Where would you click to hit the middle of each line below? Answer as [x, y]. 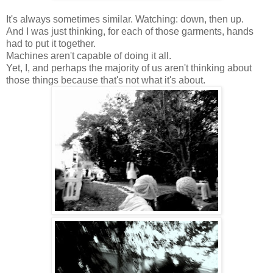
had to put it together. [51, 44]
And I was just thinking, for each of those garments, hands [130, 32]
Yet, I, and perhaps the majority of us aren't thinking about [129, 68]
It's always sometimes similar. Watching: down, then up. [125, 19]
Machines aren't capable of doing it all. [89, 56]
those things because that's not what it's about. [106, 80]
